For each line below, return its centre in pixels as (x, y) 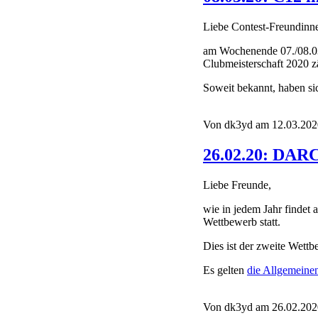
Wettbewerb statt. (242, 221)
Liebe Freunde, (237, 185)
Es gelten (225, 270)
